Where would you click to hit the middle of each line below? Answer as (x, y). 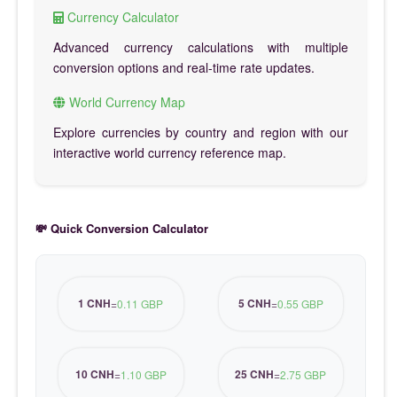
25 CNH (255, 374)
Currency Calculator (121, 16)
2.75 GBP (304, 375)
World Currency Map (125, 101)
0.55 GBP (300, 304)
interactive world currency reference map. (170, 152)
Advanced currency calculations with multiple (201, 47)
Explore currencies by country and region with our (201, 132)
